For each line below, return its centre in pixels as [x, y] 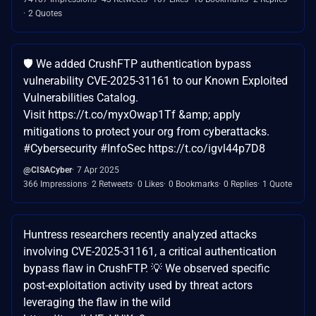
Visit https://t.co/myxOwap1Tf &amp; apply [132, 114]
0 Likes [151, 184]
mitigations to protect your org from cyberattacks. [146, 131]
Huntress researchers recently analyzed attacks [140, 234]
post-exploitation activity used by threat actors [138, 285]
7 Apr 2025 [98, 170]
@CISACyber [48, 170]
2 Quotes [45, 13]
